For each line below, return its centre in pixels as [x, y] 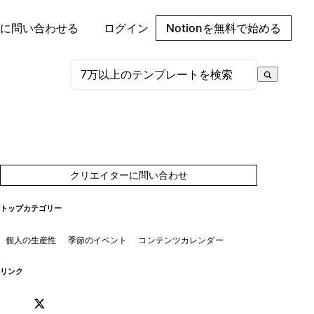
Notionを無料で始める [224, 28]
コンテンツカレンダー [181, 240]
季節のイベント [97, 240]
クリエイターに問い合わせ [129, 175]
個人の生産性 [31, 240]
